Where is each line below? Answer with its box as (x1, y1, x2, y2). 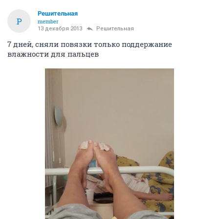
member (38, 18, 59, 25)
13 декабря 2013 (38, 25, 82, 32)
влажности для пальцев (7, 49, 99, 59)
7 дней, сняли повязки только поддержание (7, 39, 172, 49)
